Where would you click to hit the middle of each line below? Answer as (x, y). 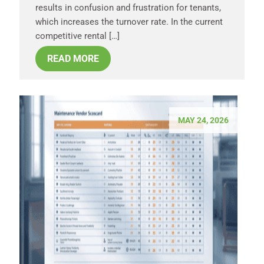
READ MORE (73, 58)
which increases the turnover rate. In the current (129, 22)
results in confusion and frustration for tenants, (128, 7)
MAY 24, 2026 (203, 120)
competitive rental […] (77, 36)
